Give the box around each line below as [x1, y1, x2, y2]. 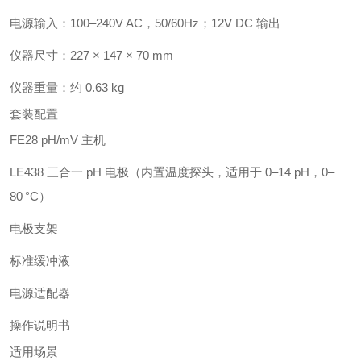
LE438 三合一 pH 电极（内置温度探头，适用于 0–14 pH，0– [10, 165, 334, 179]
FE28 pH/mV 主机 [10, 133, 106, 147]
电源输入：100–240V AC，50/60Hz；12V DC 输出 [10, 16, 280, 30]
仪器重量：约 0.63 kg [10, 81, 124, 94]
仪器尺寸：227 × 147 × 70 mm [10, 48, 173, 62]
